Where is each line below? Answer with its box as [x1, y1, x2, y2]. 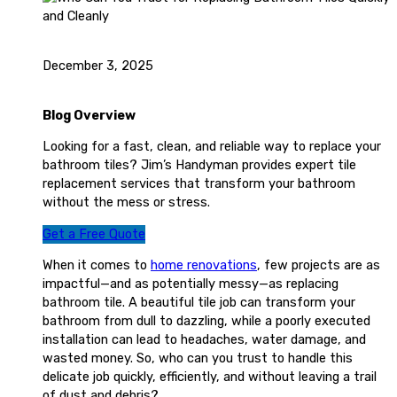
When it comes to [43, 257, 151, 274]
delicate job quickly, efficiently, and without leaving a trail [43, 369, 377, 385]
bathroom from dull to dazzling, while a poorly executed [43, 313, 370, 330]
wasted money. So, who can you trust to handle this [43, 350, 353, 367]
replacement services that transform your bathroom [43, 175, 355, 192]
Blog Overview [43, 106, 136, 123]
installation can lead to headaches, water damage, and [43, 331, 366, 348]
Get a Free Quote [43, 225, 145, 242]
